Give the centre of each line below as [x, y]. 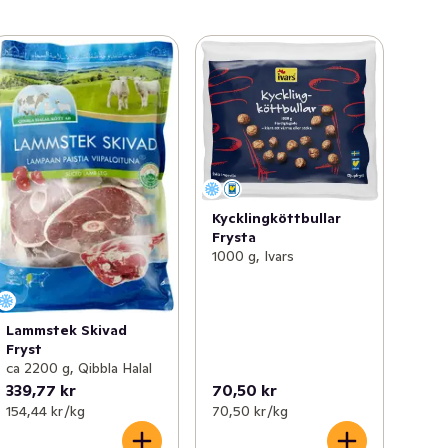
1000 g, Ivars [252, 256]
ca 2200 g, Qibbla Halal [79, 367]
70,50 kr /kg [249, 410]
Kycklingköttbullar [276, 218]
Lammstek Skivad [67, 329]
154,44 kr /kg [46, 410]
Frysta [233, 237]
